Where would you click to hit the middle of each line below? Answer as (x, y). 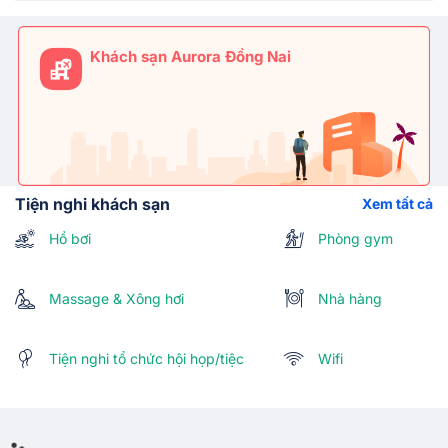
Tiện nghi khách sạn (92, 204)
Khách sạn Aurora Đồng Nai (190, 56)
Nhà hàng (348, 298)
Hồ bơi (68, 238)
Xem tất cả (397, 203)
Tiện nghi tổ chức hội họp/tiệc (144, 358)
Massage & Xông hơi (114, 298)
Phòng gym (353, 238)
